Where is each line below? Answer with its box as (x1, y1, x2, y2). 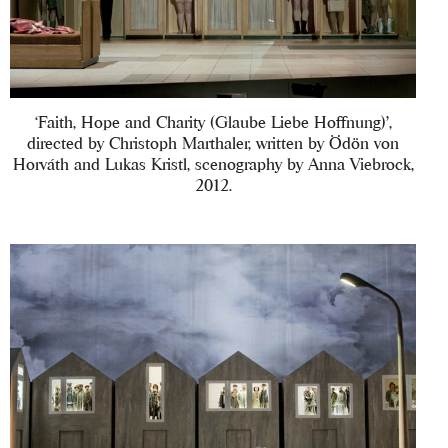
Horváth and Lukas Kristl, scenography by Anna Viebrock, (12, 154, 414, 173)
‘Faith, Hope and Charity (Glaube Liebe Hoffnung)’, (34, 112, 392, 131)
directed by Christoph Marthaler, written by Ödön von (27, 133, 400, 152)
